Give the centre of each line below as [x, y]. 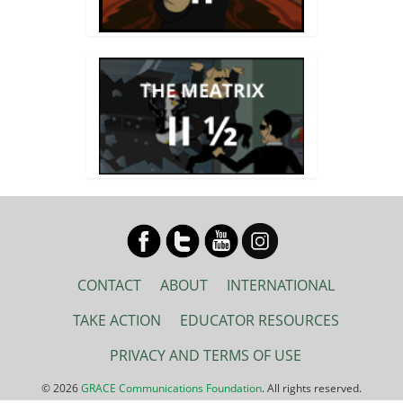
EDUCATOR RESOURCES [259, 321]
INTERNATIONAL [280, 286]
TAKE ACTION [116, 321]
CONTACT [109, 286]
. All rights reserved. [312, 389]
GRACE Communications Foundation [171, 389]
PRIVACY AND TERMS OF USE [206, 356]
